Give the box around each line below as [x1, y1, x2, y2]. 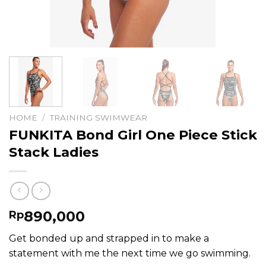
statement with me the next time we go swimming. [9, 248, 251, 259]
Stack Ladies [9, 143, 99, 160]
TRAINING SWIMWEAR [50, 112, 148, 122]
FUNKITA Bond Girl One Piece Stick [9, 126, 257, 143]
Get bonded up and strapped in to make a [9, 233, 209, 245]
